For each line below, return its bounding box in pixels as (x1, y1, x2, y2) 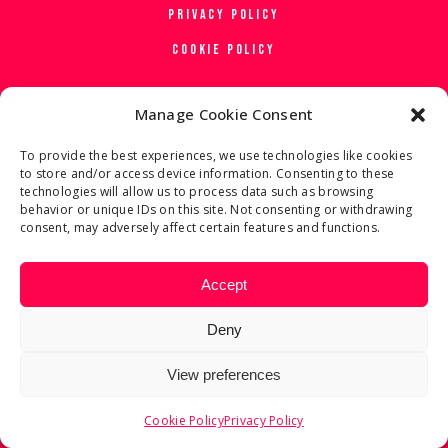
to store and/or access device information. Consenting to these (20, 165, 395, 182)
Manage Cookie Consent (134, 104, 314, 124)
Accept (201, 275, 247, 293)
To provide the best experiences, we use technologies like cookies (20, 147, 413, 164)
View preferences (167, 365, 281, 383)
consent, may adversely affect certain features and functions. (20, 219, 381, 236)
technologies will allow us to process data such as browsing (20, 183, 374, 200)
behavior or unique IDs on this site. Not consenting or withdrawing (20, 201, 413, 218)
